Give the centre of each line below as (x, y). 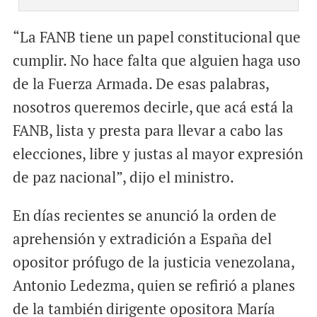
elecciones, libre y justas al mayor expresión (157, 153)
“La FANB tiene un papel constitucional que (156, 36)
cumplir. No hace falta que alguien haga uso (156, 60)
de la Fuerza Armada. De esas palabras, (140, 83)
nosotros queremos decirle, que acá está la (153, 106)
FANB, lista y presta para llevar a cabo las (148, 130)
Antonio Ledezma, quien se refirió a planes (154, 285)
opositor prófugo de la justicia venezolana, (153, 261)
